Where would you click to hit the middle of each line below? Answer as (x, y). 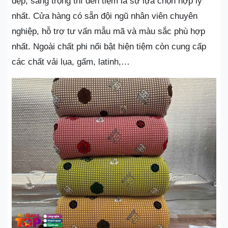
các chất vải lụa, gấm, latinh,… (72, 62)
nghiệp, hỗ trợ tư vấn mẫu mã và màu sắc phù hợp (108, 31)
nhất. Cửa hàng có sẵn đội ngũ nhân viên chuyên (105, 16)
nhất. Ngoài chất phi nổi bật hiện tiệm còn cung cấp (109, 47)
